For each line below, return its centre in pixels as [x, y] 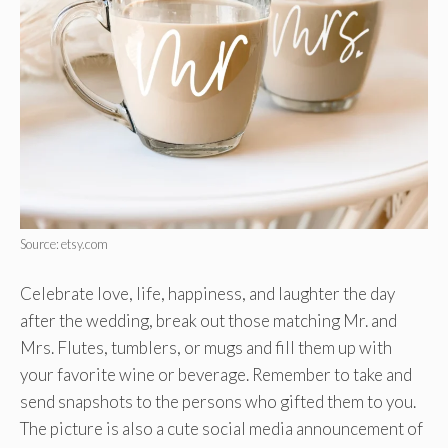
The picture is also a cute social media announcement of [221, 428]
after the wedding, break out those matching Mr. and [208, 320]
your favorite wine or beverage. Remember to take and [216, 374]
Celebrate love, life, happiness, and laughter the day [207, 293]
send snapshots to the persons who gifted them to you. [218, 401]
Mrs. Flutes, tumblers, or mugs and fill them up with [206, 347]
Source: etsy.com [64, 244]
